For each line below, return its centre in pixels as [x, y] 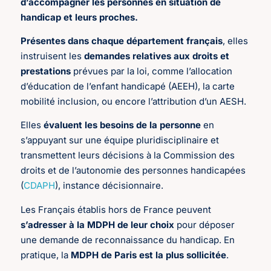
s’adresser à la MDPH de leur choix [98, 224]
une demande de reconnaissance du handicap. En [128, 240]
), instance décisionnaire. [109, 186]
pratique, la [45, 255]
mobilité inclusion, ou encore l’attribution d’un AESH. [134, 102]
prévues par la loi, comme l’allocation [152, 71]
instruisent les [53, 56]
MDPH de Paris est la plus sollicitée [148, 255]
